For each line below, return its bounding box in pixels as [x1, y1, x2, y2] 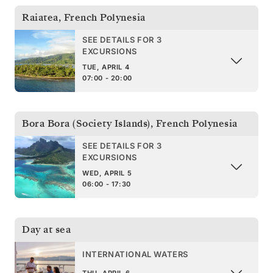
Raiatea [22, 10, 58, 24]
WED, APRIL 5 [82, 168, 132, 177]
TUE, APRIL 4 [82, 62, 130, 71]
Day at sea [22, 222, 71, 236]
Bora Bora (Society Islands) [22, 116, 151, 130]
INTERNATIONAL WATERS [82, 249, 188, 260]
